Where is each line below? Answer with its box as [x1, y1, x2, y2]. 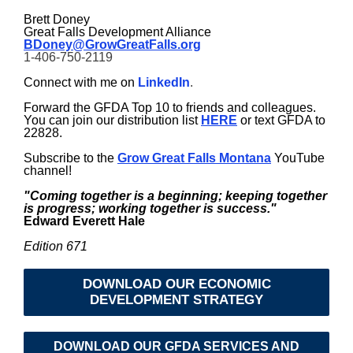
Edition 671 [24, 240, 87, 253]
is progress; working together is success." [24, 202, 277, 215]
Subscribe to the [24, 151, 117, 165]
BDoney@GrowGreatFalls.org [24, 38, 201, 51]
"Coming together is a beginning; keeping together [24, 189, 327, 203]
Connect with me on [24, 76, 135, 89]
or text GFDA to [237, 113, 325, 127]
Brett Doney [24, 13, 90, 26]
